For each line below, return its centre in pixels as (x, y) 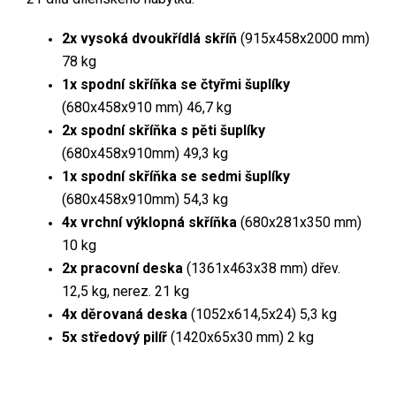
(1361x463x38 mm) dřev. (263, 268)
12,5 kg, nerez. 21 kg (126, 291)
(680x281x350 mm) (299, 222)
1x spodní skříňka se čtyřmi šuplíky (176, 84)
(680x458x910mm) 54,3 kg (145, 199)
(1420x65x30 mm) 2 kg (240, 337)
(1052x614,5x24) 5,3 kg (262, 314)
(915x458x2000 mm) (303, 38)
